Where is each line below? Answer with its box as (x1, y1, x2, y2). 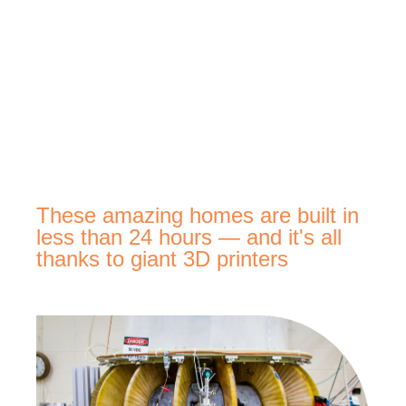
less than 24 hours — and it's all (36, 225, 342, 250)
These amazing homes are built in (36, 203, 359, 228)
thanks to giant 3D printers (36, 246, 288, 272)
